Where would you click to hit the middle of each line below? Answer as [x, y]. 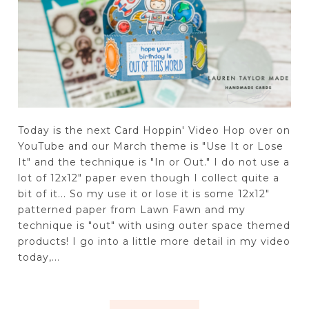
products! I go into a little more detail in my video [154, 241]
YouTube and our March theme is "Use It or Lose [150, 146]
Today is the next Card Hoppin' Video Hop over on [154, 130]
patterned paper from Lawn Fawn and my [131, 209]
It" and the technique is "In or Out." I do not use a [153, 162]
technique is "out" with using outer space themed [154, 225]
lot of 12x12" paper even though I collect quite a [148, 178]
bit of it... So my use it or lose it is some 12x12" [143, 193]
